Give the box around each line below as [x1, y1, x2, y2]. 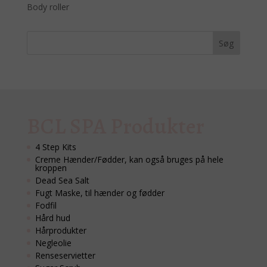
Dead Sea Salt [35, 175, 89, 187]
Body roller [26, 1, 69, 13]
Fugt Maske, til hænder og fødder [35, 187, 164, 199]
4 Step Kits [35, 141, 76, 153]
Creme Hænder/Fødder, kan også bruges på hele [35, 154, 223, 166]
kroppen [35, 162, 67, 174]
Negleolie [35, 237, 72, 249]
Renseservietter [35, 250, 95, 262]
